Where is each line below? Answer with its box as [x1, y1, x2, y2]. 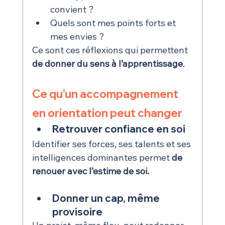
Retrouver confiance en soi [52, 123, 185, 136]
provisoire [52, 205, 102, 218]
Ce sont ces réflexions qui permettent [32, 44, 190, 56]
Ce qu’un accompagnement [32, 87, 180, 101]
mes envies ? [50, 31, 104, 43]
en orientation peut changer [32, 106, 182, 121]
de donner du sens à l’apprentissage [32, 58, 183, 70]
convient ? [50, 4, 94, 16]
